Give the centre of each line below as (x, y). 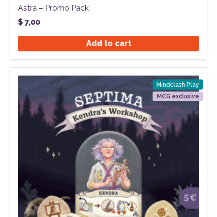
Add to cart (108, 44)
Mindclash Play (178, 85)
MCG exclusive (178, 96)
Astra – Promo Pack (53, 8)
